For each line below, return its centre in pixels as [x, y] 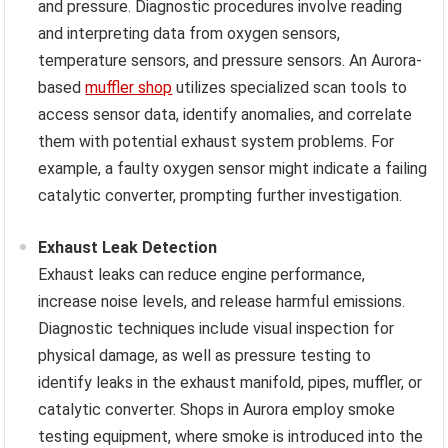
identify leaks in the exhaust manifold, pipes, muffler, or [230, 383]
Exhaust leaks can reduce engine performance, [202, 275]
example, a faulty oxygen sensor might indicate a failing [233, 169]
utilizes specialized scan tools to [290, 88]
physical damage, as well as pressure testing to [205, 356]
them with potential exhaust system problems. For [216, 142]
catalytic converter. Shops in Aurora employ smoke [217, 410]
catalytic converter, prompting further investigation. [220, 196]
